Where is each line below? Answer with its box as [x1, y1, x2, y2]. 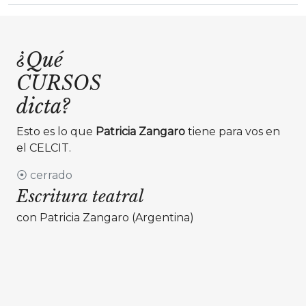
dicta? [16, 94, 70, 119]
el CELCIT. [16, 141, 71, 154]
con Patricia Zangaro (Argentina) [16, 211, 194, 224]
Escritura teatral [16, 186, 144, 206]
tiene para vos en [185, 125, 280, 138]
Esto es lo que [16, 125, 96, 138]
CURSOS [16, 71, 101, 96]
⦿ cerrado [16, 169, 72, 182]
